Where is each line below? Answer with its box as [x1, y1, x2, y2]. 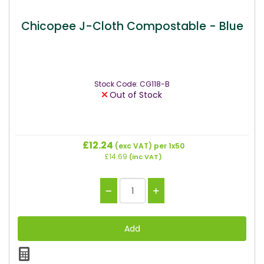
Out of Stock [107, 89, 162, 101]
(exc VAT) [113, 141, 154, 151]
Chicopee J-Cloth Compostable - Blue [21, 18, 243, 34]
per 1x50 [153, 141, 184, 151]
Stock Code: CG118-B [94, 79, 170, 89]
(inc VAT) [127, 152, 162, 161]
